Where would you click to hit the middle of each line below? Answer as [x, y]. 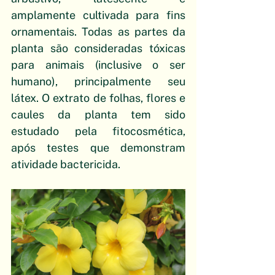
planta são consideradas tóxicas [98, 48]
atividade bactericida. [66, 165]
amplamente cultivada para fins [98, 15]
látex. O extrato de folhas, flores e [98, 98]
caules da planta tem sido [98, 115]
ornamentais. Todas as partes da [98, 32]
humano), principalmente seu [98, 82]
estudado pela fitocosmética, [98, 131]
